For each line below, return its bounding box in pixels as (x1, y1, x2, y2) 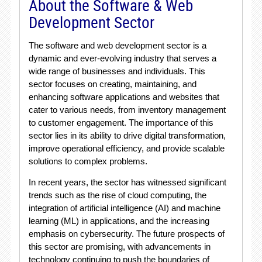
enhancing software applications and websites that (28, 92, 219, 102)
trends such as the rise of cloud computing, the (28, 190, 206, 200)
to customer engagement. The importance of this (28, 118, 213, 127)
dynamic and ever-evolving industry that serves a (28, 53, 216, 63)
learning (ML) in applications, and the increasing (28, 216, 209, 226)
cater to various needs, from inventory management (28, 105, 226, 115)
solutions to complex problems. (28, 156, 147, 166)
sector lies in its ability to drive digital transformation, (28, 130, 226, 140)
